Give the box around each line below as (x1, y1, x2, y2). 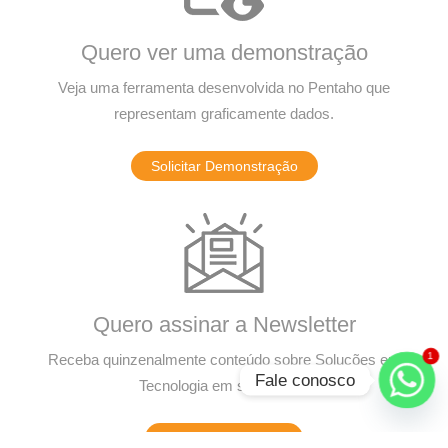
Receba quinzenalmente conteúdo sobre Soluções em (47, 351, 401, 368)
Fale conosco (255, 370, 355, 390)
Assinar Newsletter (165, 430, 283, 446)
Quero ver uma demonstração (80, 40, 368, 65)
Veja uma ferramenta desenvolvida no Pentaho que (58, 79, 390, 96)
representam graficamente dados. (114, 105, 334, 122)
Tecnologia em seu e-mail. (139, 377, 309, 394)
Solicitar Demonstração (150, 158, 298, 174)
